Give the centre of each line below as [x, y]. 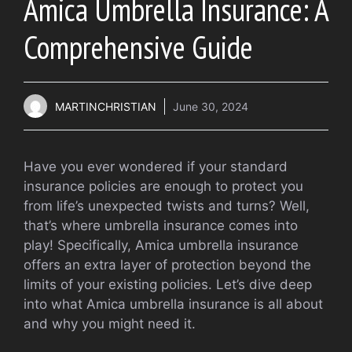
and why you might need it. [110, 324]
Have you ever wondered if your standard [156, 167]
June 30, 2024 [211, 106]
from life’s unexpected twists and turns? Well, [167, 206]
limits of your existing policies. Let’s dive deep [168, 285]
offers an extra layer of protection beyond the [167, 265]
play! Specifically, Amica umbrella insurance [161, 246]
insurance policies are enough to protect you [163, 187]
